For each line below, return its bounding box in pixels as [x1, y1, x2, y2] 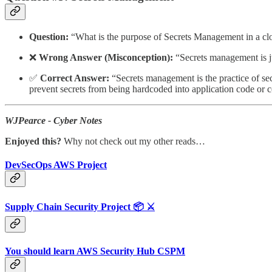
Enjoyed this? [5, 135, 64, 146]
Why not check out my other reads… [64, 135, 205, 146]
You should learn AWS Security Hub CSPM [5, 245, 185, 256]
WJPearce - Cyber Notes [5, 115, 102, 126]
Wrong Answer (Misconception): [39, 52, 173, 63]
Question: [29, 31, 69, 42]
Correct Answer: [40, 72, 109, 83]
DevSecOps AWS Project [5, 160, 107, 171]
